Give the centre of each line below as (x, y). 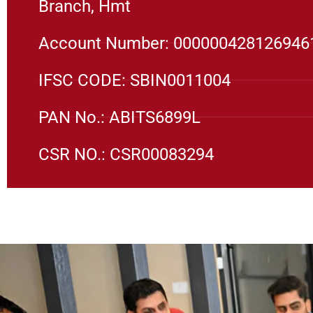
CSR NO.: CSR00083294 (126, 154)
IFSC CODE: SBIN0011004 (134, 80)
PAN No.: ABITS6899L (119, 117)
